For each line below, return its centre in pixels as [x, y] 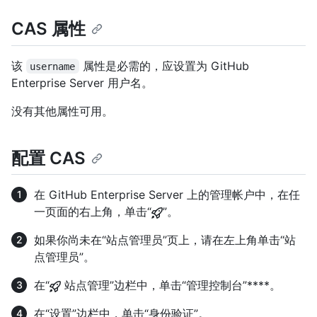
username [53, 66]
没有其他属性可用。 [62, 111]
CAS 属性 [48, 29]
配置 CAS [48, 158]
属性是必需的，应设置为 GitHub [166, 65]
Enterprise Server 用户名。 [82, 82]
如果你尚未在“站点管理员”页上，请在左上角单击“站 [165, 240]
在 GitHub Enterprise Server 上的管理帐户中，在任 [167, 194]
